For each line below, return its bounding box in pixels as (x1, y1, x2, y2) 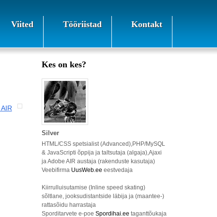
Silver (42, 129, 59, 137)
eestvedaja (102, 167, 133, 173)
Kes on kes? (42, 60, 86, 69)
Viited (11, 19, 33, 29)
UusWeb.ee (71, 167, 102, 173)
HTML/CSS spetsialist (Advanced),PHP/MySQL (42, 140, 165, 147)
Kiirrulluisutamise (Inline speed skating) (42, 184, 145, 191)
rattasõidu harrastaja (42, 201, 96, 208)
